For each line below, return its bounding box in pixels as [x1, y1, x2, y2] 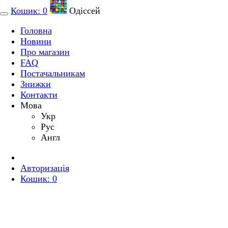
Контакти [20, 90, 58, 100]
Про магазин [20, 47, 70, 57]
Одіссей [67, 6, 100, 16]
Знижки [20, 79, 51, 89]
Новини [20, 36, 51, 46]
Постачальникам [20, 68, 85, 78]
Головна [20, 25, 52, 36]
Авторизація [20, 163, 69, 173]
